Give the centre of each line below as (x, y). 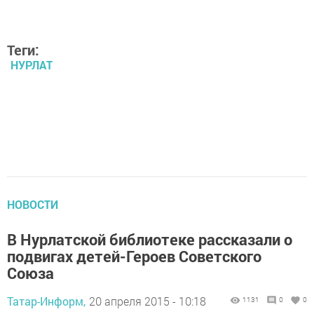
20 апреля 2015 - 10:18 (148, 301)
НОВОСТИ (33, 205)
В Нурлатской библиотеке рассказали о (150, 240)
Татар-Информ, (46, 301)
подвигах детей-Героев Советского (134, 257)
